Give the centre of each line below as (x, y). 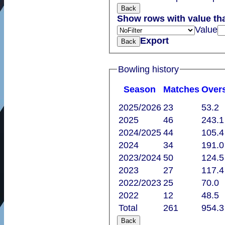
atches (185, 90)
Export (154, 41)
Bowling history (148, 69)
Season (140, 90)
